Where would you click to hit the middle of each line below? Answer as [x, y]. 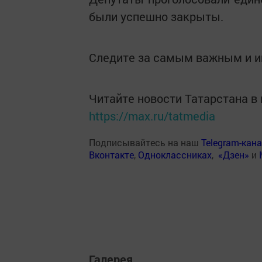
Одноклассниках [175, 155]
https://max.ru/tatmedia [152, 116]
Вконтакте [111, 155]
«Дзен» [234, 155]
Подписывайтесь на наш [145, 142]
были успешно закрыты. [156, 16]
